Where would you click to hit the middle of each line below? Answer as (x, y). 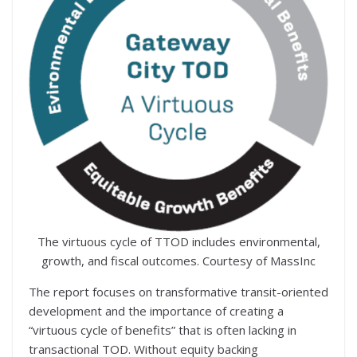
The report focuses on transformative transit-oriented (178, 291)
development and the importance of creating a (156, 310)
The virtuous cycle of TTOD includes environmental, (178, 241)
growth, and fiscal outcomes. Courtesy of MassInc (178, 260)
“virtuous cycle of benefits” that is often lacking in (163, 330)
